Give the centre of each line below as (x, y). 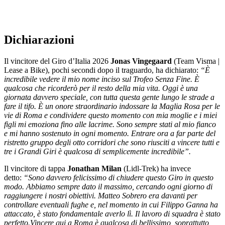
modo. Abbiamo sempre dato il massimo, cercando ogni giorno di (108, 187)
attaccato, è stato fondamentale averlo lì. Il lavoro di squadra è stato (112, 214)
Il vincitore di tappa (36, 169)
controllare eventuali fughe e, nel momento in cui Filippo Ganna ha (111, 205)
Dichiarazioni (39, 40)
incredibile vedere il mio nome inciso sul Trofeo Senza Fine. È (102, 79)
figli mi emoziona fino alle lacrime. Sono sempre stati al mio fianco (110, 125)
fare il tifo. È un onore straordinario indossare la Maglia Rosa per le (112, 106)
